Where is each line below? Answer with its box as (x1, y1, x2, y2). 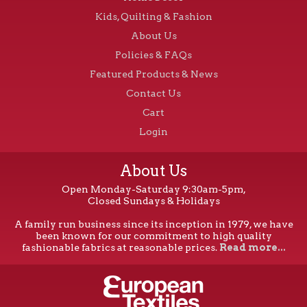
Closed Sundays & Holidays (87, 195, 220, 206)
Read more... (219, 241, 286, 253)
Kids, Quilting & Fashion (95, 10, 212, 22)
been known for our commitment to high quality (35, 230, 272, 241)
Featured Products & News (89, 68, 218, 79)
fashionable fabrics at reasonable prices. (21, 241, 219, 253)
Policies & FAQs (115, 49, 192, 60)
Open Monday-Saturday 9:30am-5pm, (61, 183, 246, 195)
